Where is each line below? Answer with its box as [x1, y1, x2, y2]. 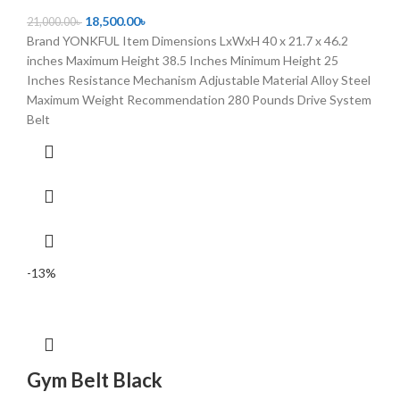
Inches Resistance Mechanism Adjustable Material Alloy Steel [27, 71, 371, 87]
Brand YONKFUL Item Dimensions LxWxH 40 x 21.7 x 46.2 [27, 32, 348, 48]
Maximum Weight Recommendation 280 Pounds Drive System [27, 91, 371, 107]
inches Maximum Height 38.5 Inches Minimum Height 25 [27, 52, 338, 68]
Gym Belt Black [27, 367, 162, 392]
